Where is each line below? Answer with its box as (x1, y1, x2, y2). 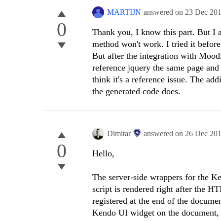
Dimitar (107, 129, 131, 138)
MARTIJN (107, 8, 141, 17)
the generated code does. (92, 86, 181, 97)
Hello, (92, 148, 114, 159)
